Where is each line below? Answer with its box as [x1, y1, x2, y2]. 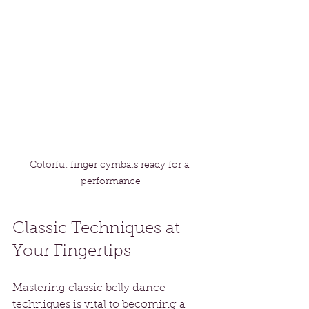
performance [80, 177, 141, 188]
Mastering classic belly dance [12, 283, 168, 295]
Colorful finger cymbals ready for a [29, 161, 192, 171]
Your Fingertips [12, 243, 131, 261]
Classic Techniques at [12, 221, 184, 238]
